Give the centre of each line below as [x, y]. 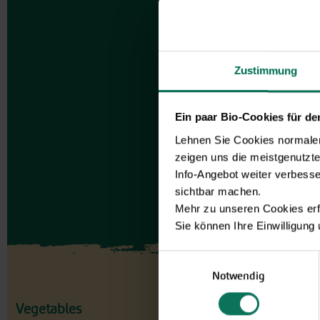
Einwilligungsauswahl [208, 259]
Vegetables [49, 309]
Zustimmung [266, 70]
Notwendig [239, 275]
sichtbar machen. [218, 191]
